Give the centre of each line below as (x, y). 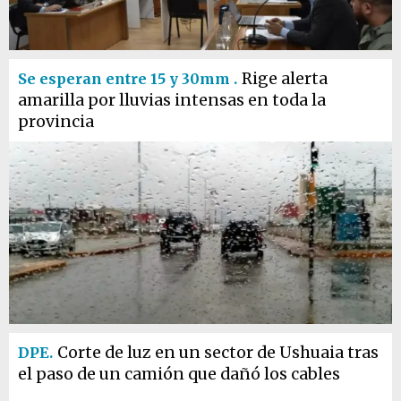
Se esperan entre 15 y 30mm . (128, 79)
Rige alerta (285, 79)
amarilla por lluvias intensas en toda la (172, 100)
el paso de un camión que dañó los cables (179, 374)
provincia (56, 122)
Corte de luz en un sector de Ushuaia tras (218, 353)
